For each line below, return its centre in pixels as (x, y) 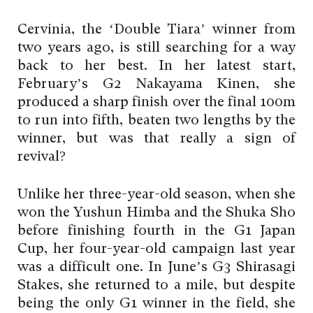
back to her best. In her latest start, (156, 67)
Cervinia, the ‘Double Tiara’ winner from (156, 30)
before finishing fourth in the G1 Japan (156, 232)
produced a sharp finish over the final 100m (156, 103)
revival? (42, 158)
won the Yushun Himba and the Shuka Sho (156, 213)
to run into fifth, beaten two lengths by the (156, 121)
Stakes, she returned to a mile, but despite (156, 286)
